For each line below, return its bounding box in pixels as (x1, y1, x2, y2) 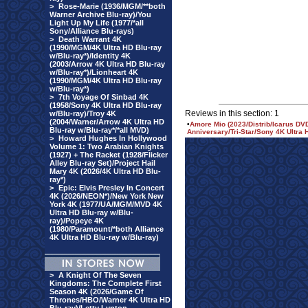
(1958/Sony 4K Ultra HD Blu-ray (49, 101, 162, 109)
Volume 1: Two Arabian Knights (49, 142, 164, 151)
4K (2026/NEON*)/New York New (49, 192, 164, 200)
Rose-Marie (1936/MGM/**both (58, 2, 166, 10)
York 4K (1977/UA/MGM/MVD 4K (49, 200, 162, 208)
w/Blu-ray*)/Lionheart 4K (49, 68, 138, 76)
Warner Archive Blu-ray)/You (49, 10, 151, 19)
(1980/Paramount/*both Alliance (49, 225, 164, 233)
